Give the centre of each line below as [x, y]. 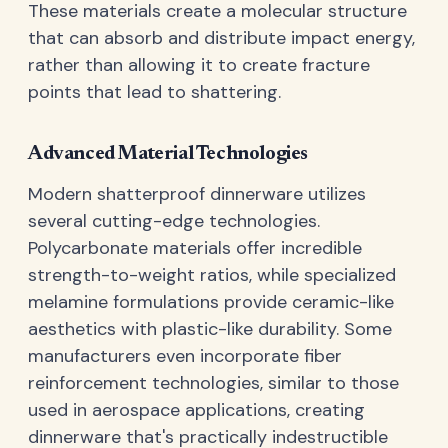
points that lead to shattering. [154, 92]
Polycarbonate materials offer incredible [195, 247]
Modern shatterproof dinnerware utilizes [197, 193]
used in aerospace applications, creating [196, 409]
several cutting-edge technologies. [174, 220]
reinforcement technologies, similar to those [213, 382]
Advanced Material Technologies [168, 154]
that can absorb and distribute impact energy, [221, 38]
